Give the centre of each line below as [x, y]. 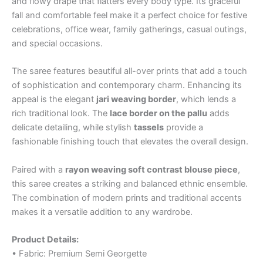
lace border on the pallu [159, 114]
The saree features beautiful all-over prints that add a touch [129, 71]
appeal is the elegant [54, 100]
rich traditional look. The [61, 114]
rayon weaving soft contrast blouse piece [151, 169]
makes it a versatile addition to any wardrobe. [102, 212]
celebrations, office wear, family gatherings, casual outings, [129, 29]
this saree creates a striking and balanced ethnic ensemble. [130, 183]
